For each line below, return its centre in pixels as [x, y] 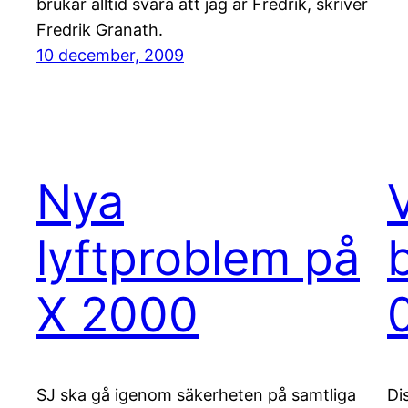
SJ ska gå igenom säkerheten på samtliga [196, 394]
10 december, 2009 [110, 56]
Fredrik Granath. [100, 30]
